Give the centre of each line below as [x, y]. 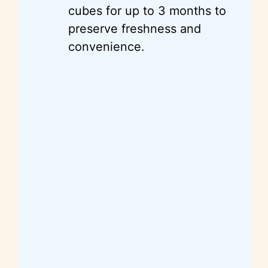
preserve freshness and [135, 28]
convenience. [106, 46]
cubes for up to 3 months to [147, 10]
